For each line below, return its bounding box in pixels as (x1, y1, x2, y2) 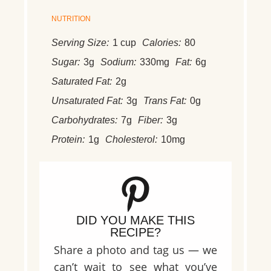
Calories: (142, 37, 181, 48)
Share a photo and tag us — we (54, 242, 217, 257)
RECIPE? (110, 225, 161, 239)
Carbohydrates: (51, 114, 117, 125)
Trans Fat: (143, 95, 186, 106)
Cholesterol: (105, 134, 157, 145)
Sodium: (100, 56, 136, 67)
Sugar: (51, 56, 80, 67)
